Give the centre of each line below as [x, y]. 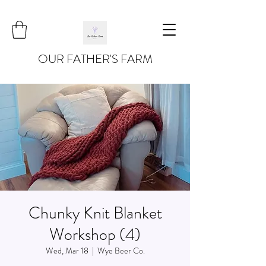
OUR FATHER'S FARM [95, 59]
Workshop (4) [95, 234]
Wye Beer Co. [121, 250]
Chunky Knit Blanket [95, 213]
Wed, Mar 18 [67, 250]
